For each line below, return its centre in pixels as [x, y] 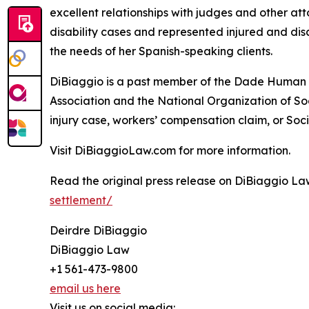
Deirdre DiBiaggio [98, 231]
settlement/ [81, 200]
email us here [85, 289]
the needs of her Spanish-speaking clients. [161, 51]
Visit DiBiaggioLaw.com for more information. [170, 151]
